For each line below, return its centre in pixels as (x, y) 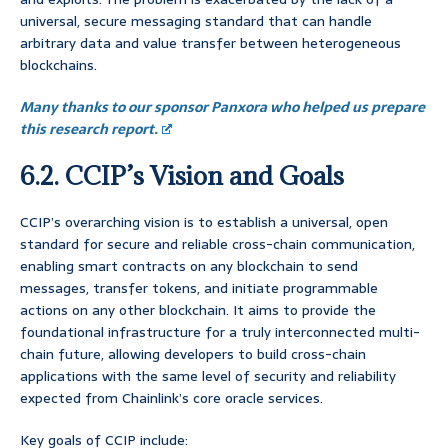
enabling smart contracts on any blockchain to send (189, 266)
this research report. (89, 129)
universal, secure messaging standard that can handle (196, 21)
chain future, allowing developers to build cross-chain (193, 354)
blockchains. (58, 65)
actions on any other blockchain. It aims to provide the (198, 310)
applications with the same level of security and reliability (208, 376)
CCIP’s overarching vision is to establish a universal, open (204, 222)
